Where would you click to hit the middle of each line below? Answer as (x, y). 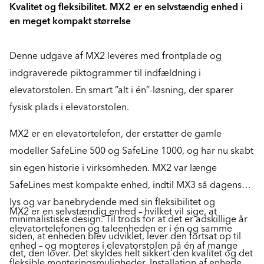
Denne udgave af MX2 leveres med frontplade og (115, 56)
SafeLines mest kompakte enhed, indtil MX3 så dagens (126, 185)
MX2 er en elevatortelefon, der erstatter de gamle (115, 134)
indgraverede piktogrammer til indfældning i (105, 73)
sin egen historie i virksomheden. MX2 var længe (113, 168)
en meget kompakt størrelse (70, 21)
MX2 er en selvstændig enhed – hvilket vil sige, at (113, 212)
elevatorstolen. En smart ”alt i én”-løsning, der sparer (121, 90)
